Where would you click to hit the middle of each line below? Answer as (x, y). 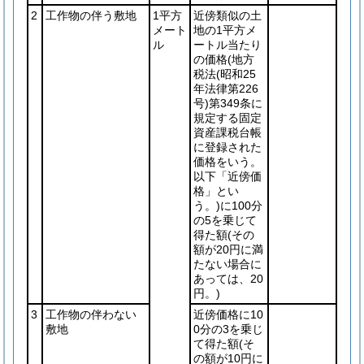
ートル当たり (227, 45)
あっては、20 (228, 279)
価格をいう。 (227, 162)
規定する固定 (227, 118)
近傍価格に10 (228, 314)
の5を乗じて (225, 220)
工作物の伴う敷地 (91, 15)
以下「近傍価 (227, 176)
